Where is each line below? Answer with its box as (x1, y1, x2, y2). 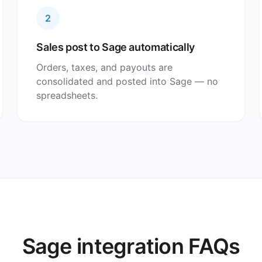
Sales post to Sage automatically (36, 41, 195, 53)
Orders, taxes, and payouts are (36, 61, 173, 73)
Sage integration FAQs (22, 233, 240, 259)
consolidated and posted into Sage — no (36, 75, 219, 87)
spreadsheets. (36, 89, 98, 101)
